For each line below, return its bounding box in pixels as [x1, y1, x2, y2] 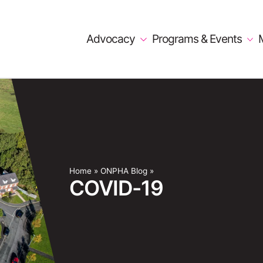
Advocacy [86, 32, 137, 46]
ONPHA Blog [100, 166, 147, 176]
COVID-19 [69, 176, 163, 201]
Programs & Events [151, 32, 244, 46]
